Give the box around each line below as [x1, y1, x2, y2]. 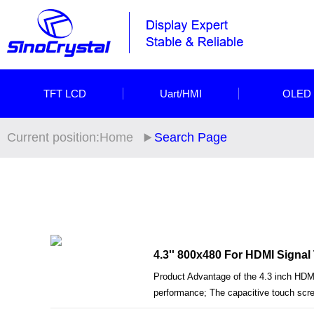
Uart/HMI [159, 88, 202, 100]
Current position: [7, 130, 100, 144]
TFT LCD [43, 88, 86, 100]
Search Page [154, 130, 227, 144]
